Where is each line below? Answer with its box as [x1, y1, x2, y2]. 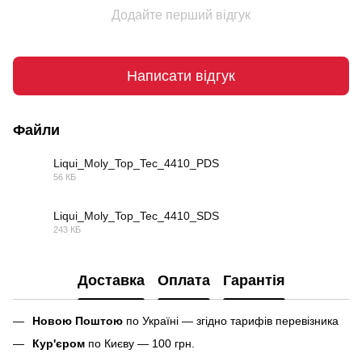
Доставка [77, 271, 145, 288]
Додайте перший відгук [112, 8, 250, 23]
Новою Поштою [32, 314, 123, 328]
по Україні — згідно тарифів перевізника [123, 314, 339, 328]
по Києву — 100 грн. [85, 337, 195, 351]
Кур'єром [32, 337, 85, 351]
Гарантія [222, 271, 285, 288]
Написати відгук [127, 67, 235, 84]
